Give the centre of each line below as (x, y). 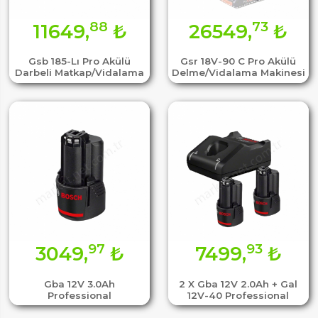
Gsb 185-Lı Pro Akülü (79, 61)
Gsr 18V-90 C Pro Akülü (238, 61)
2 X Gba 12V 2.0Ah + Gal (238, 284)
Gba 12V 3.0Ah (79, 284)
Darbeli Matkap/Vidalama (79, 73)
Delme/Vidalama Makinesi (238, 73)
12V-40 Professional (238, 295)
